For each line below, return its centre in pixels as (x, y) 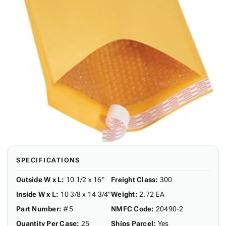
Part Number (38, 209)
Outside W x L (39, 180)
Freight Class (133, 180)
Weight (123, 194)
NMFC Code (131, 209)
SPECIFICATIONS (48, 160)
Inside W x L (36, 194)
